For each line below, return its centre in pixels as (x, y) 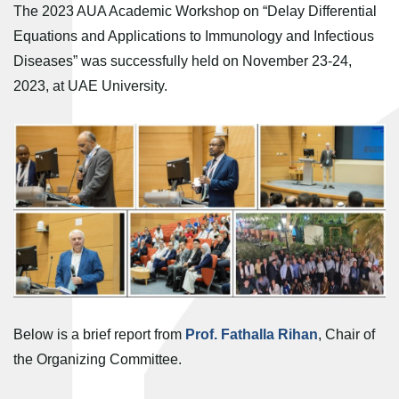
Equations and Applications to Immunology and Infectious (194, 36)
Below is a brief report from (99, 334)
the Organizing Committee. (98, 359)
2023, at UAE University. (90, 86)
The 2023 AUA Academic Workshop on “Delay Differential (195, 11)
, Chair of (346, 334)
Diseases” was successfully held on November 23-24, (183, 61)
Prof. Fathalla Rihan (252, 334)
